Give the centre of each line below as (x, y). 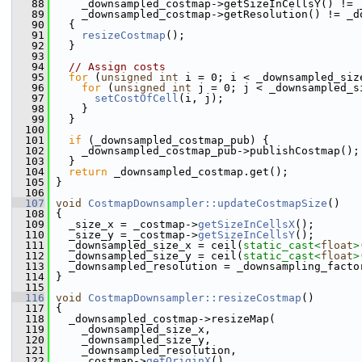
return (88, 172)
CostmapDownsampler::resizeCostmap (195, 298)
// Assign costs (117, 67)
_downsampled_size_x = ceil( (146, 245)
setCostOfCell (137, 98)
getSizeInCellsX (246, 224)
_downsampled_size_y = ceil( (146, 256)
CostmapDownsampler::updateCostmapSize (208, 203)
